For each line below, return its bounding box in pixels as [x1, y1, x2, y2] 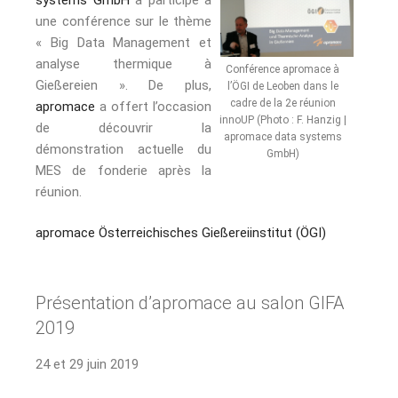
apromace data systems [223, 130, 342, 143]
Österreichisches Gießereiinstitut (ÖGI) [99, 225, 326, 242]
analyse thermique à [36, 55, 211, 72]
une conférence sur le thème [36, 12, 211, 29]
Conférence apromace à [226, 62, 339, 76]
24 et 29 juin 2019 [36, 355, 139, 372]
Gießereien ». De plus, [36, 76, 211, 93]
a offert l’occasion [95, 98, 211, 115]
